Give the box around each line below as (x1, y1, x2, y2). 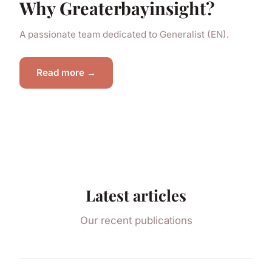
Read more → (36, 67, 96, 79)
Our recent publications (80, 214, 192, 226)
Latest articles (86, 184, 186, 205)
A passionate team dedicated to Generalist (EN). (19, 28, 229, 40)
